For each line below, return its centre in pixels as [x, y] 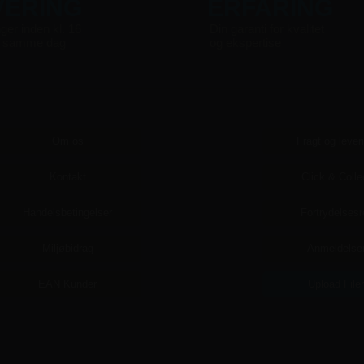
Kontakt [67, 177]
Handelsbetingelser [68, 212]
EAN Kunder [68, 284]
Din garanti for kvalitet [266, 29]
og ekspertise [245, 43]
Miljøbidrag [67, 248]
